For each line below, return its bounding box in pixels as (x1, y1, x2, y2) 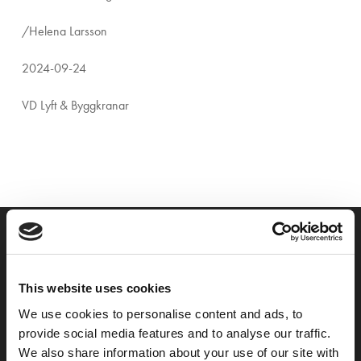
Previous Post (141, 284, 219, 300)
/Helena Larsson (21, 23, 107, 39)
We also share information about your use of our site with (19, 345, 339, 359)
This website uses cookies (19, 281, 172, 295)
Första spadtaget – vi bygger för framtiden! (52, 305, 308, 322)
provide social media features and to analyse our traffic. (19, 326, 331, 340)
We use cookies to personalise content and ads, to (19, 306, 303, 321)
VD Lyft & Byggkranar (21, 98, 129, 113)
